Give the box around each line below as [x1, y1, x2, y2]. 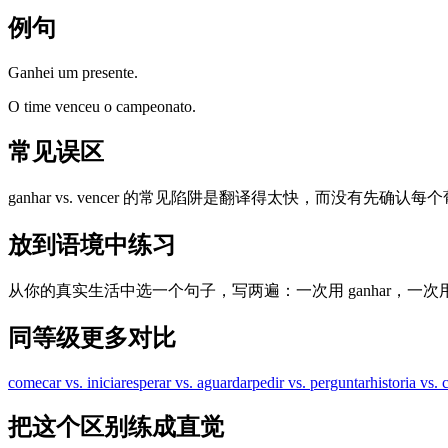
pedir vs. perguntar [252, 373, 370, 391]
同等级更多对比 [8, 324, 176, 351]
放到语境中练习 [8, 231, 176, 258]
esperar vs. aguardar [126, 373, 252, 391]
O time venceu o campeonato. [8, 98, 196, 116]
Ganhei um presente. [8, 64, 138, 82]
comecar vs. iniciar [8, 373, 126, 391]
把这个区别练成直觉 [8, 414, 224, 441]
